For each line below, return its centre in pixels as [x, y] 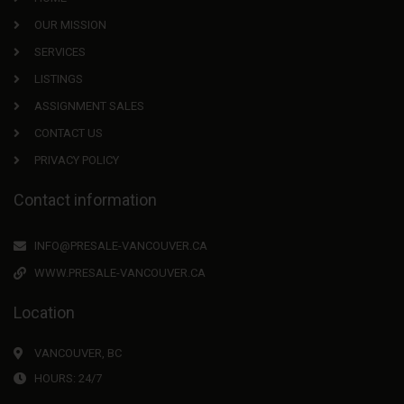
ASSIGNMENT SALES [89, 106]
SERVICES [60, 52]
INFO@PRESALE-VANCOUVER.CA [120, 246]
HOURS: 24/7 [68, 379]
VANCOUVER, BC [78, 353]
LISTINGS [58, 79]
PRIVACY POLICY [76, 161]
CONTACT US [68, 133]
